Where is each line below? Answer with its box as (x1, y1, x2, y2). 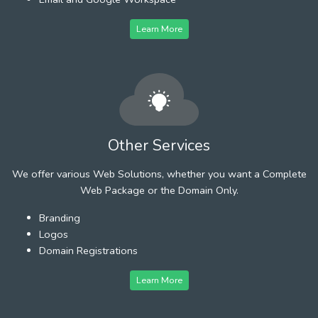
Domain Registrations (39, 243, 138, 258)
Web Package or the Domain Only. (79, 182, 238, 197)
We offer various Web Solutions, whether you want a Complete (11, 166, 307, 181)
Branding (39, 210, 80, 225)
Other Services (108, 134, 210, 156)
